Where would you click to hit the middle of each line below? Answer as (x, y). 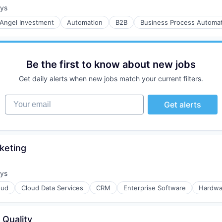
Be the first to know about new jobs (111, 64)
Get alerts (182, 105)
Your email (24, 99)
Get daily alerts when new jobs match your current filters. (111, 79)
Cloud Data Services (52, 188)
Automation (85, 22)
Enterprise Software (155, 188)
